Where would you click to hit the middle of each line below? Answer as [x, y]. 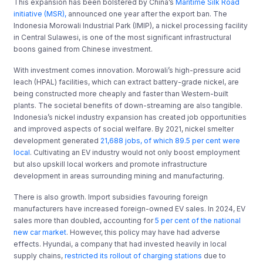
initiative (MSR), [40, 14]
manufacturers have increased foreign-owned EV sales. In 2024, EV [130, 208]
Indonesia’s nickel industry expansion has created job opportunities [130, 117]
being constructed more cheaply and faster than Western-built [121, 93]
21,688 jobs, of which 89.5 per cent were [171, 140]
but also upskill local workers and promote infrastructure [111, 164]
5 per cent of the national [198, 220]
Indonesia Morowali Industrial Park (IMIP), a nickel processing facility [131, 25]
